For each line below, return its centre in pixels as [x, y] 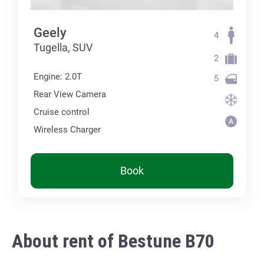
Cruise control [62, 112]
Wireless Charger [67, 129]
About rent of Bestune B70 [113, 241]
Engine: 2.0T [58, 76]
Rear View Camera [70, 94]
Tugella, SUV [63, 47]
